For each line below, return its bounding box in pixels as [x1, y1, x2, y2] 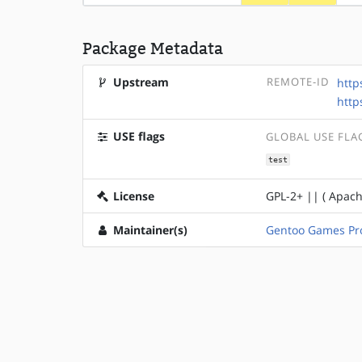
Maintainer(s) [110, 222, 187, 238]
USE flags [110, 128, 165, 144]
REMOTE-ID [267, 75, 330, 89]
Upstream [110, 74, 169, 90]
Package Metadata [82, 39, 223, 58]
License [110, 188, 154, 204]
